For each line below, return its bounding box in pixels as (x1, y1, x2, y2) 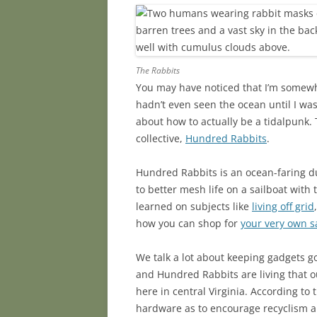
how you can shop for (136, 217, 241, 230)
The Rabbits (136, 64, 180, 76)
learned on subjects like (136, 200, 252, 213)
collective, (136, 132, 185, 145)
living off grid (252, 200, 314, 213)
